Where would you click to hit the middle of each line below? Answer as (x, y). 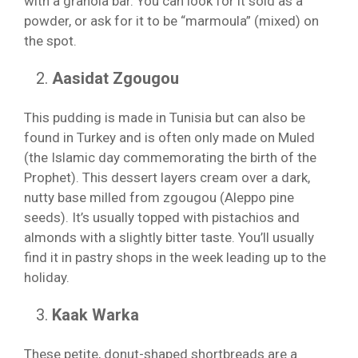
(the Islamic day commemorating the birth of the (170, 157)
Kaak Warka (95, 314)
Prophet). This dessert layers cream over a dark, (167, 177)
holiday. (47, 277)
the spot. (52, 40)
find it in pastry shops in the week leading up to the (175, 257)
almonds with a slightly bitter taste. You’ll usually (169, 237)
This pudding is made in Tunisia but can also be (165, 117)
